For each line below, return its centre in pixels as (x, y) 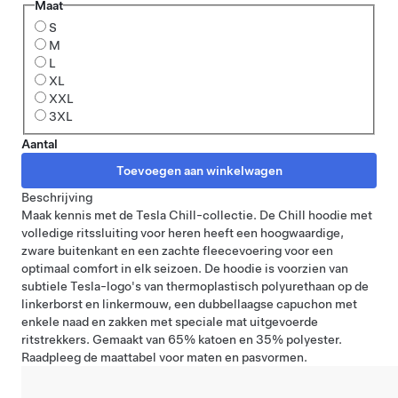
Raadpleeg (52, 357)
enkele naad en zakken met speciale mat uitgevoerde (170, 321)
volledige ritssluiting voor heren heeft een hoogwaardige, (183, 232)
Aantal (40, 143)
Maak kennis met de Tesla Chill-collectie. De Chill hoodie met (197, 215)
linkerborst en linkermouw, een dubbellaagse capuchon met (189, 303)
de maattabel (120, 357)
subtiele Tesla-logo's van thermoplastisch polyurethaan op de (195, 286)
